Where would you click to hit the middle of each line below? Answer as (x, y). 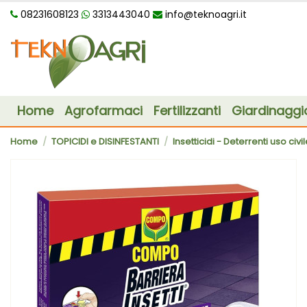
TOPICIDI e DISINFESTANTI (105, 141)
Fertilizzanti (187, 111)
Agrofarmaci (103, 111)
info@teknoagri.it (206, 14)
